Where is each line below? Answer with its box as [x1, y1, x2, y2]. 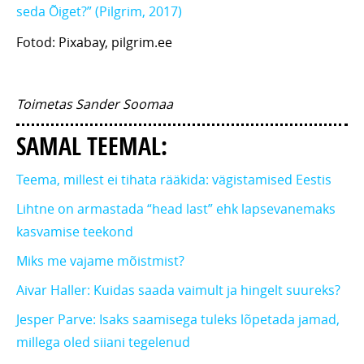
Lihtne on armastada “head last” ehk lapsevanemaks [16, 200, 336, 219]
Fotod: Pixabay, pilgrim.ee [16, 33, 172, 52]
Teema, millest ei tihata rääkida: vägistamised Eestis [16, 171, 331, 189]
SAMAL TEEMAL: [16, 129, 167, 163]
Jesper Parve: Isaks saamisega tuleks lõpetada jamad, [16, 310, 340, 329]
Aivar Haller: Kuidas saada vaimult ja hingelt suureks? [16, 281, 340, 300]
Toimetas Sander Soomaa [16, 95, 173, 114]
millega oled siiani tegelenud [16, 333, 190, 352]
